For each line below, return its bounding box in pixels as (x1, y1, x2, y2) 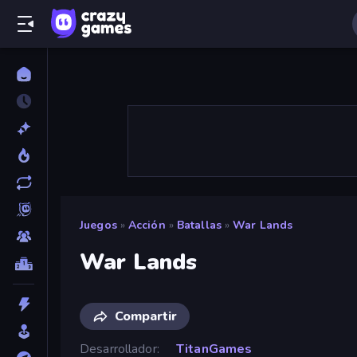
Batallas (176, 218, 222, 233)
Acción (127, 218, 166, 233)
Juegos (80, 218, 117, 233)
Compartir (115, 307, 177, 325)
